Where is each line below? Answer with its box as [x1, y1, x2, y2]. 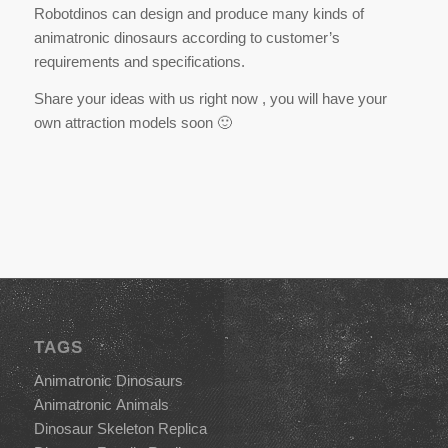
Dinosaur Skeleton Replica [33, 419, 207, 437]
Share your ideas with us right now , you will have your [33, 90, 387, 107]
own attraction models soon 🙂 [33, 114, 232, 131]
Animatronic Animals [33, 395, 169, 413]
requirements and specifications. [33, 53, 245, 71]
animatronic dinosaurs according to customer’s [33, 29, 340, 47]
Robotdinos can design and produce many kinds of [33, 5, 364, 23]
